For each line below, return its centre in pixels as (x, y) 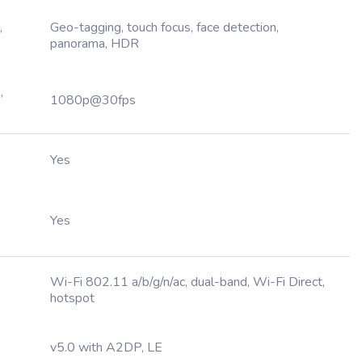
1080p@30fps (93, 100)
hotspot (72, 298)
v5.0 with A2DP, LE (106, 347)
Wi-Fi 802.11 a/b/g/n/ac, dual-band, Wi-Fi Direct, (187, 282)
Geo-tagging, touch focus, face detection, (164, 27)
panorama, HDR (95, 44)
